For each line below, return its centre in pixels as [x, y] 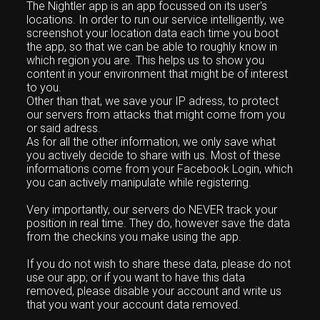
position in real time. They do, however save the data [159, 223]
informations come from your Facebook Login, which [160, 169]
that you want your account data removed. [134, 305]
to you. [44, 87]
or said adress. [64, 128]
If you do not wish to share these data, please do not [159, 264]
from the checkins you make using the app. [134, 237]
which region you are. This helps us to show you [146, 60]
